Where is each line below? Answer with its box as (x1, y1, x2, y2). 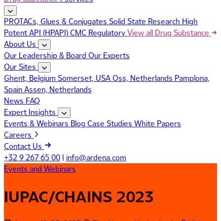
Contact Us (4, 140, 44, 152)
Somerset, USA (58, 72, 112, 84)
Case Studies (87, 117, 134, 129)
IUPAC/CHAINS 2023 (4, 184, 153, 208)
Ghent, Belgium (4, 72, 58, 84)
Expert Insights (4, 106, 58, 118)
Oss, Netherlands (112, 72, 175, 84)
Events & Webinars (4, 117, 71, 129)
